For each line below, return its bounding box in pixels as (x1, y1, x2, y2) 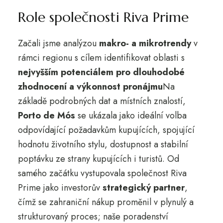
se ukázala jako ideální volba (75, 109, 187, 122)
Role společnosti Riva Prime (17, 8, 189, 26)
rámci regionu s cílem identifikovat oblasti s (17, 51, 185, 64)
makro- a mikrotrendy (99, 36, 191, 50)
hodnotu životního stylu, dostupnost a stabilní (17, 137, 188, 151)
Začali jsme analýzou (17, 36, 99, 50)
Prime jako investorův (17, 181, 103, 194)
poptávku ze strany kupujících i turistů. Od (17, 152, 179, 165)
